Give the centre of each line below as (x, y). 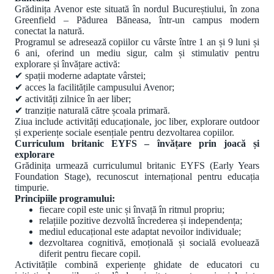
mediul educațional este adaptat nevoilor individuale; (140, 231)
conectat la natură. (50, 31)
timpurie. (32, 187)
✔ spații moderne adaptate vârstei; (80, 75)
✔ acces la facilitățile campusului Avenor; (94, 87)
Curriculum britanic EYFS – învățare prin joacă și (137, 143)
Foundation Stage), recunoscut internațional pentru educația (137, 176)
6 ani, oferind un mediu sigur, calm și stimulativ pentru (137, 53)
